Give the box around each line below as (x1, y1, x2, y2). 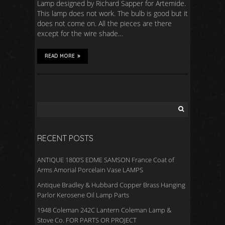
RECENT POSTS (37, 133, 93, 143)
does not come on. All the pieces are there (37, 19, 172, 28)
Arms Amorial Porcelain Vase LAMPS (37, 165, 143, 174)
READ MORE (45, 53, 75, 59)
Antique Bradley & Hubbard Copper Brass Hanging (37, 180, 185, 189)
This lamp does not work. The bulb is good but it (37, 9, 188, 18)
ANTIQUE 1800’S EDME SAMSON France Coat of (37, 155, 174, 164)
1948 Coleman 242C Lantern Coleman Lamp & (37, 205, 171, 214)
